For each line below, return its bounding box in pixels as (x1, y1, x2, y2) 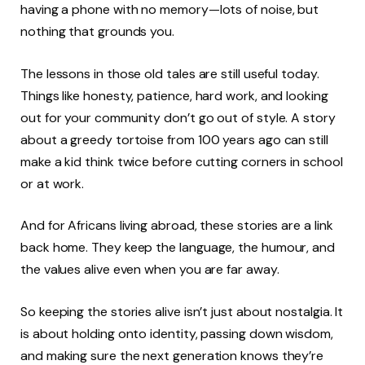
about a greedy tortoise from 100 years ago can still (20, 130, 328, 148)
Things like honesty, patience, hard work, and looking (20, 86, 328, 104)
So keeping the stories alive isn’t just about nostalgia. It (20, 302, 344, 320)
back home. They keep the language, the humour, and (20, 239, 336, 257)
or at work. (20, 174, 85, 192)
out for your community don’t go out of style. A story (20, 108, 336, 126)
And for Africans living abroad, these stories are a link (20, 217, 333, 235)
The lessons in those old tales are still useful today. (20, 64, 319, 82)
